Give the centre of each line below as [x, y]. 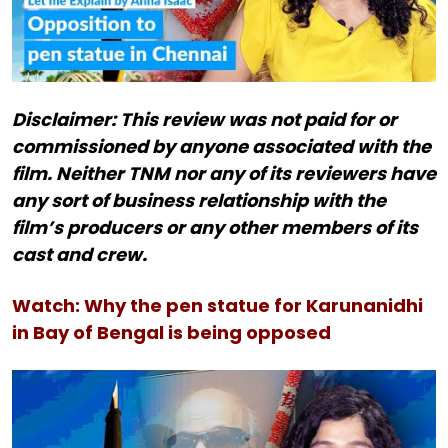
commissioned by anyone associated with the [221, 146]
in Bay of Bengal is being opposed [173, 332]
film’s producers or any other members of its [215, 227]
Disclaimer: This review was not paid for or [204, 119]
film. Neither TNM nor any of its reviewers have [224, 173]
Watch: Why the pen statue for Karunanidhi [217, 305]
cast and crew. [79, 254]
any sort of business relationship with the [199, 200]
